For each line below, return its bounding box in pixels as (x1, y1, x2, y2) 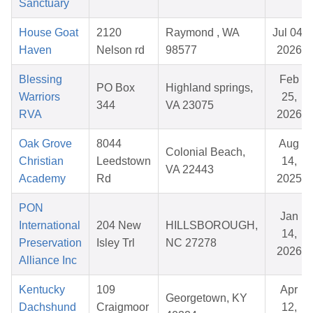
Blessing (19, 73, 62, 86)
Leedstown (96, 155, 151, 168)
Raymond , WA (166, 27, 240, 39)
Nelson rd (96, 44, 145, 57)
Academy (19, 173, 66, 185)
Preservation (19, 237, 82, 249)
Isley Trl (96, 237, 135, 249)
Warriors (19, 91, 60, 103)
